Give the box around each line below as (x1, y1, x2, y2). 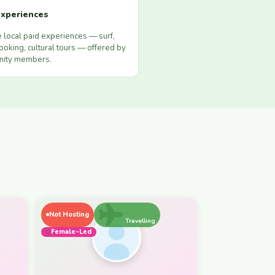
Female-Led (51, 227, 91, 236)
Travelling (123, 215, 155, 225)
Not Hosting (49, 209, 89, 219)
